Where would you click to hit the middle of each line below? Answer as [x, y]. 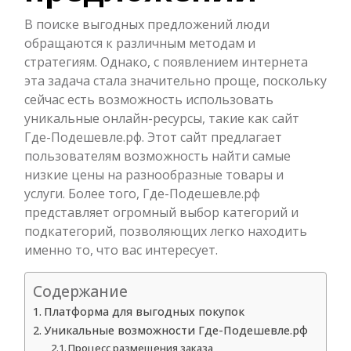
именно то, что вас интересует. [121, 250]
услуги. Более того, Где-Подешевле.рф [142, 193]
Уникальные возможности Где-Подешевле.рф [175, 330]
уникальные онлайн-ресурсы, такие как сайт [162, 118]
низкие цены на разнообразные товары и [154, 174]
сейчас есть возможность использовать [149, 99]
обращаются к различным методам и [140, 43]
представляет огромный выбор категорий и [161, 212]
